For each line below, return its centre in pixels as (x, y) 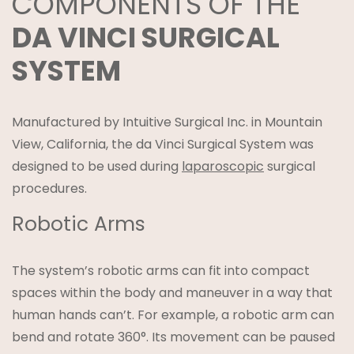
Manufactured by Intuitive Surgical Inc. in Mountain (167, 122)
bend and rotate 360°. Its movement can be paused (173, 337)
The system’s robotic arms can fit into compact (161, 270)
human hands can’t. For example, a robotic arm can (173, 314)
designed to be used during (97, 166)
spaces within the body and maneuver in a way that (172, 292)
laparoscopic (223, 166)
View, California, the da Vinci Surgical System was (163, 144)
